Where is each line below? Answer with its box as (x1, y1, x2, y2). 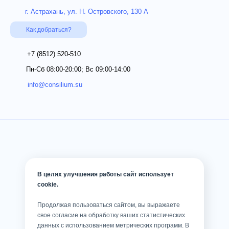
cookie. (37, 181, 58, 188)
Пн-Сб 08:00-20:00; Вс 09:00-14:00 (26, 65, 130, 74)
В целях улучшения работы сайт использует (37, 171, 174, 178)
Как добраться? (26, 26, 72, 34)
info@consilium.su (28, 81, 82, 89)
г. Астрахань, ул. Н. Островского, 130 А (25, 8, 148, 15)
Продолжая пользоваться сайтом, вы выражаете (37, 201, 180, 209)
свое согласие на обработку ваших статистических (37, 212, 185, 219)
